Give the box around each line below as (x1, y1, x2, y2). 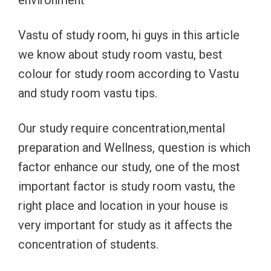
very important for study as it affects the (18, 218, 232, 232)
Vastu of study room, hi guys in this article (18, 28, 240, 42)
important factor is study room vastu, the (18, 179, 235, 194)
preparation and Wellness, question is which (18, 140, 250, 155)
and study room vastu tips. (18, 86, 157, 100)
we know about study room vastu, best (18, 47, 223, 62)
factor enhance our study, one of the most (18, 160, 240, 174)
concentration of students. (18, 237, 158, 252)
